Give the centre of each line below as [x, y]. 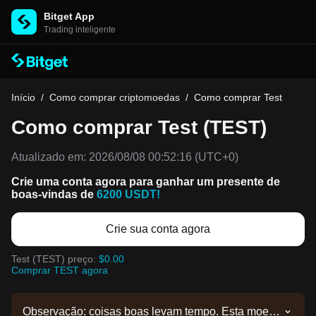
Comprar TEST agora [60, 270]
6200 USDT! [128, 194]
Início [23, 97]
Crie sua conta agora [158, 229]
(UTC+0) [215, 157]
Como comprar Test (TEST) [139, 127]
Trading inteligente [80, 30]
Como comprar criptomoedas [115, 97]
